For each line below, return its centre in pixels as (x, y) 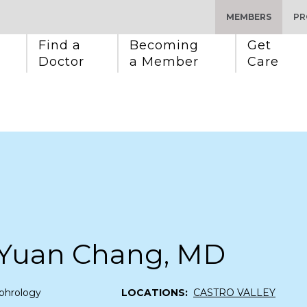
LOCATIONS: (155, 292)
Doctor (61, 62)
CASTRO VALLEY (234, 292)
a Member (164, 62)
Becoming (166, 45)
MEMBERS (249, 17)
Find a (62, 45)
